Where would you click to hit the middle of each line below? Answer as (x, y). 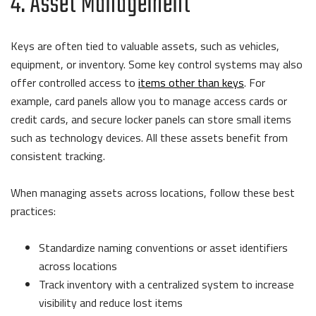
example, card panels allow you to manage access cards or (149, 101)
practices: (35, 211)
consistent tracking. (59, 156)
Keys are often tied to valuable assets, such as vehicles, (145, 46)
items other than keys (191, 83)
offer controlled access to (74, 83)
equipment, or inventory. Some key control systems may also (157, 65)
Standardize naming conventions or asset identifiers (163, 248)
